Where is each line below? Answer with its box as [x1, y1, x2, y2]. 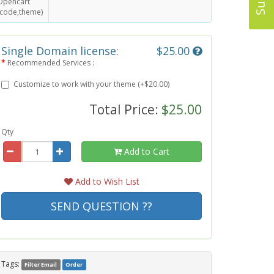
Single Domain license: [1, 43, 119, 58]
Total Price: [89, 101, 161, 118]
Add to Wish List [72, 176, 139, 187]
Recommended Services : [7, 57, 94, 68]
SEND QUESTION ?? [51, 199, 152, 213]
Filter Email [24, 261, 57, 268]
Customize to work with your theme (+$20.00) [13, 79, 169, 89]
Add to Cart [122, 146, 170, 157]
